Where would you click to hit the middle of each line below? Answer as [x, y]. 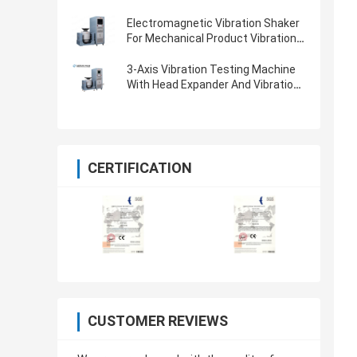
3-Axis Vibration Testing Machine [211, 70]
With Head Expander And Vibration [213, 85]
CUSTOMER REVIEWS [158, 321]
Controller [152, 100]
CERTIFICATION [140, 168]
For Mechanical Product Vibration [212, 39]
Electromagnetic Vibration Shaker [213, 24]
